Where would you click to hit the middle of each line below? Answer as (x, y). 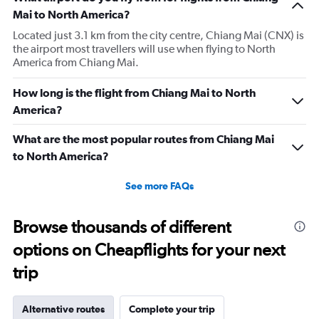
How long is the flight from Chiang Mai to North (134, 93)
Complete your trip (172, 309)
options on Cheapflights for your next (149, 250)
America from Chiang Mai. (76, 63)
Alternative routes (63, 309)
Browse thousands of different (122, 227)
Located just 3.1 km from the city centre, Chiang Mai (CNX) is (158, 36)
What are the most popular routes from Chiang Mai (143, 139)
